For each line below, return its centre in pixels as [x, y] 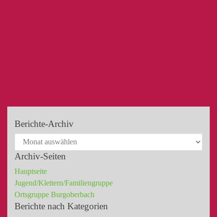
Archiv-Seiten [40, 156]
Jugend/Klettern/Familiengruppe [64, 183]
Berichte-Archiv [44, 124]
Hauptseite [31, 171]
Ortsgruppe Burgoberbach [54, 194]
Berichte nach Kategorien [61, 206]
